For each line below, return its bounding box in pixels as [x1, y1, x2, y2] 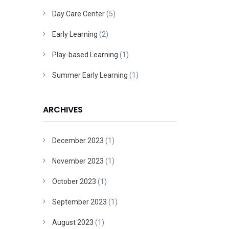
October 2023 [52, 177, 96, 186]
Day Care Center [52, 9, 105, 18]
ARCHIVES [42, 103, 83, 116]
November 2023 [52, 156, 104, 165]
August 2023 [52, 218, 94, 226]
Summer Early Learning [52, 71, 128, 79]
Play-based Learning [52, 50, 118, 59]
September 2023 [52, 197, 107, 206]
